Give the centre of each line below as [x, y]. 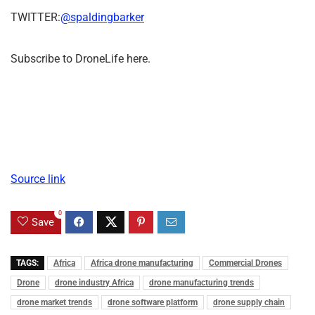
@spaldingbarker [102, 17]
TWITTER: [36, 17]
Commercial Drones [245, 263]
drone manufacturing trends [201, 282]
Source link [38, 179]
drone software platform [153, 302]
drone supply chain [249, 302]
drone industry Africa [94, 282]
